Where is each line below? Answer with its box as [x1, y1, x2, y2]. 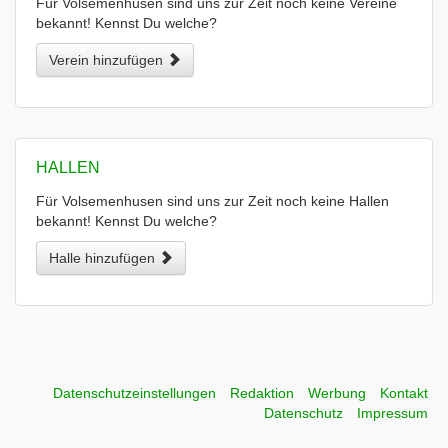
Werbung [308, 385, 366, 401]
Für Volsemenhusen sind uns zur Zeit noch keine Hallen [36, 193, 389, 209]
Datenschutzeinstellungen [53, 385, 216, 401]
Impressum [357, 405, 428, 421]
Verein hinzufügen [49, 52, 167, 68]
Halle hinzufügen [49, 250, 159, 266]
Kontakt [380, 385, 428, 401]
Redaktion [230, 385, 294, 401]
